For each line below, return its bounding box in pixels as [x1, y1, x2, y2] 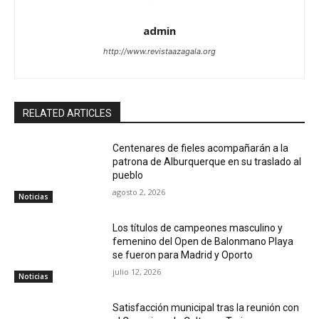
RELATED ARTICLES [23, 108, 112, 120]
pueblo [113, 169, 144, 182]
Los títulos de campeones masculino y [113, 221, 283, 234]
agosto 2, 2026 [113, 187, 166, 198]
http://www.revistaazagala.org [103, 46, 216, 57]
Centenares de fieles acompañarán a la [113, 142, 289, 155]
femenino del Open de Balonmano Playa [113, 235, 294, 247]
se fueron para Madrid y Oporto [113, 249, 253, 261]
